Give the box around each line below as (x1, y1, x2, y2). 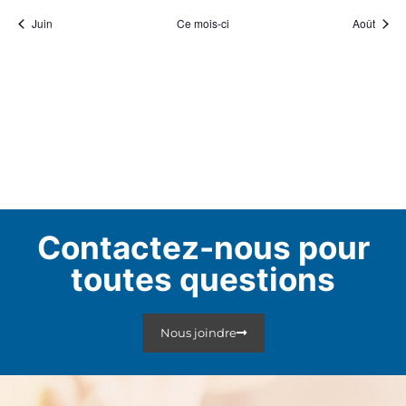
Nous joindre (159, 325, 237, 341)
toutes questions (71, 260, 335, 299)
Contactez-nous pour (36, 228, 370, 267)
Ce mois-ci (177, 15, 229, 32)
